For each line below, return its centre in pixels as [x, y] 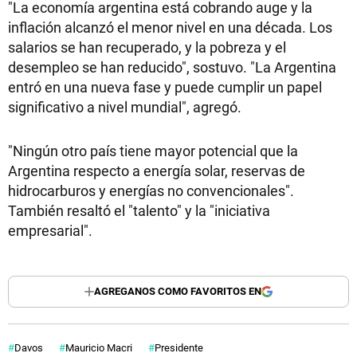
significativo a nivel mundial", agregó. [125, 106]
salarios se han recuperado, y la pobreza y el [147, 47]
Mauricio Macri [99, 347]
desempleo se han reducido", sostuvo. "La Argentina [172, 67]
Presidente [179, 347]
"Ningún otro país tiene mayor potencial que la [153, 150]
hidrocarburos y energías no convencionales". [151, 190]
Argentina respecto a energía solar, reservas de [157, 170]
